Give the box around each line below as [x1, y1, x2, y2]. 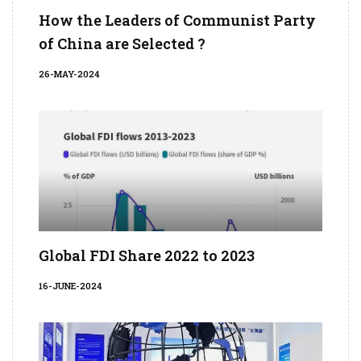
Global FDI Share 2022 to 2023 [39, 246, 255, 266]
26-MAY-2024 [39, 68, 100, 81]
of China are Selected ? [39, 34, 205, 54]
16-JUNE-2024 [39, 280, 102, 293]
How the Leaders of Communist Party [39, 10, 316, 31]
